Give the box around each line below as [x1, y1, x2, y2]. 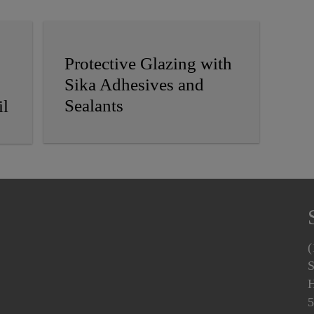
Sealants [64, 96, 124, 116]
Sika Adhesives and [64, 75, 205, 95]
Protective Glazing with [64, 54, 233, 74]
